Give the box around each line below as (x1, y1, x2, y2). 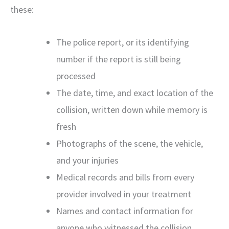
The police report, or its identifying (56, 36, 189, 48)
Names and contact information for (56, 205, 193, 217)
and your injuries (56, 154, 119, 166)
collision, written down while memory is (56, 104, 208, 116)
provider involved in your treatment (56, 188, 191, 200)
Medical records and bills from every (56, 171, 194, 183)
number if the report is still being (56, 53, 181, 65)
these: (10, 3, 34, 15)
